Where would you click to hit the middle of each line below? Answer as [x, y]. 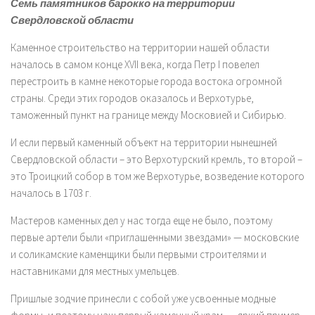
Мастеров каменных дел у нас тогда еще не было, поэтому [142, 220]
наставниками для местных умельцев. [95, 271]
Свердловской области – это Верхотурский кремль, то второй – [156, 159]
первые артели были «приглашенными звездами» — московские [155, 237]
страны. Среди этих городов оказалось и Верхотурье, [132, 98]
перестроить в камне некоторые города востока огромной [146, 81]
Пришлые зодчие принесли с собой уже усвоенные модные [143, 298]
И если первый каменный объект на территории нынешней [144, 142]
